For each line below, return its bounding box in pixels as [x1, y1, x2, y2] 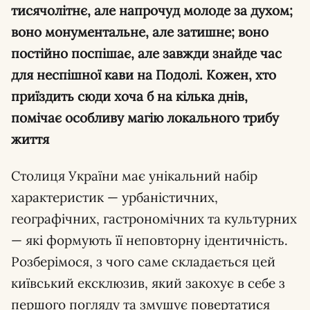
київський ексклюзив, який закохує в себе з [11, 275, 285, 291]
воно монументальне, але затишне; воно [11, 24, 268, 40]
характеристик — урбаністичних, [11, 189, 218, 206]
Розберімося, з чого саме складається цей [11, 253, 275, 270]
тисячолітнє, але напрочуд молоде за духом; [11, 2, 293, 19]
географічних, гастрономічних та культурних [11, 210, 297, 227]
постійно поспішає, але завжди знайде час [11, 45, 282, 62]
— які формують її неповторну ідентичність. [11, 232, 288, 248]
